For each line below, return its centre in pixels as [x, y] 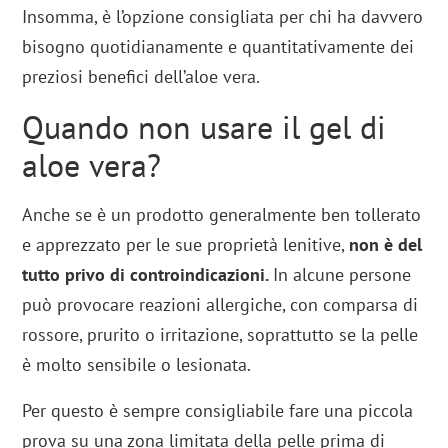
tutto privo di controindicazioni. [148, 274]
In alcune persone [342, 274]
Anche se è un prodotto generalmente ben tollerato [222, 214]
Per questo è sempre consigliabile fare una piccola [218, 410]
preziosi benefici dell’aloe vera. [141, 76]
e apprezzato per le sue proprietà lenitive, [186, 244]
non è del [386, 244]
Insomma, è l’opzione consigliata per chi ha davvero [223, 16]
